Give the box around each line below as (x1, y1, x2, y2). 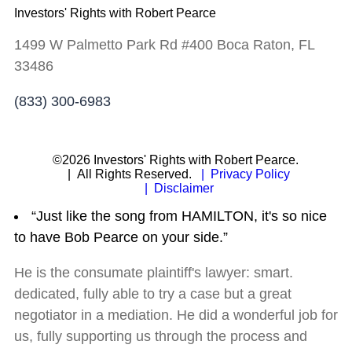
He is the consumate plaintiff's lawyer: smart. (13, 265, 293, 281)
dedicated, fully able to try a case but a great (13, 286, 291, 302)
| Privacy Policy (195, 167, 291, 181)
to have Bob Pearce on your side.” (13, 229, 228, 246)
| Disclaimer (137, 181, 214, 195)
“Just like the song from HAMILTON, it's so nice (31, 208, 327, 225)
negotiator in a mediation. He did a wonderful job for (13, 307, 338, 324)
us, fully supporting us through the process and (13, 328, 307, 345)
